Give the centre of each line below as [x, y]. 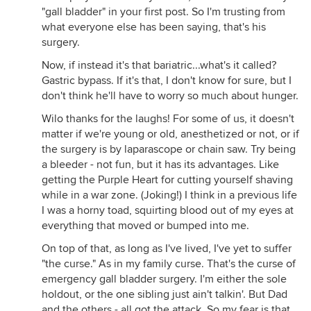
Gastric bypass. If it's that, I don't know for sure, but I [167, 81]
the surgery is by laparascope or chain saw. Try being [169, 149]
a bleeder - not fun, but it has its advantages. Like [160, 165]
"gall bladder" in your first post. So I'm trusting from [163, 12]
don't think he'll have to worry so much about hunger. [170, 96]
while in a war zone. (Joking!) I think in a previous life [169, 195]
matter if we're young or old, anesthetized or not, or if [170, 134]
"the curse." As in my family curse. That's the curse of [169, 264]
